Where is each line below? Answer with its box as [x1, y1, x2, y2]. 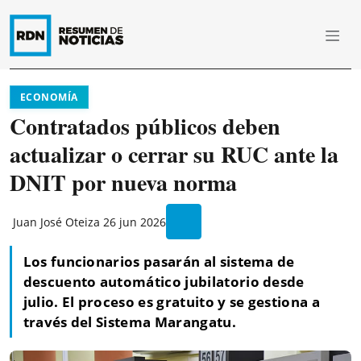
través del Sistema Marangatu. [23, 313, 236, 332]
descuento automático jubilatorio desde [23, 272, 305, 292]
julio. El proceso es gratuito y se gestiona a [23, 293, 320, 312]
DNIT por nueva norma [10, 166, 237, 199]
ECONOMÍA [20, 90, 78, 104]
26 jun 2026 [103, 214, 166, 230]
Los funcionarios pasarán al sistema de [23, 252, 295, 272]
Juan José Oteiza [13, 214, 100, 230]
